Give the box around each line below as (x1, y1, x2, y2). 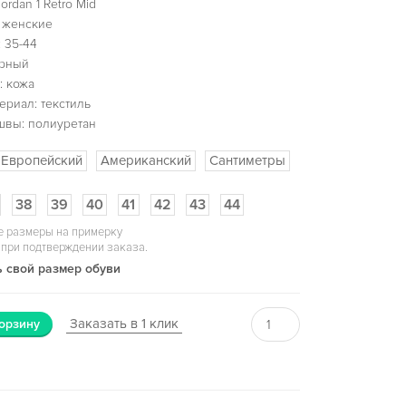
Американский (100, 151, 191, 169)
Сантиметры (208, 151, 285, 169)
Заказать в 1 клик (69, 314, 179, 332)
